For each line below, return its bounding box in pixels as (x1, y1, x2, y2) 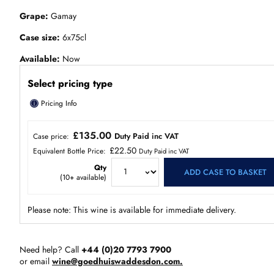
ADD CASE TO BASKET (183, 166, 267, 178)
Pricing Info (39, 98, 77, 109)
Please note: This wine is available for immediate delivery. (28, 204, 236, 216)
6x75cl (60, 31, 86, 43)
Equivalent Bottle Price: (33, 146, 108, 157)
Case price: (33, 131, 72, 142)
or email (20, 255, 52, 267)
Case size (20, 31, 57, 43)
